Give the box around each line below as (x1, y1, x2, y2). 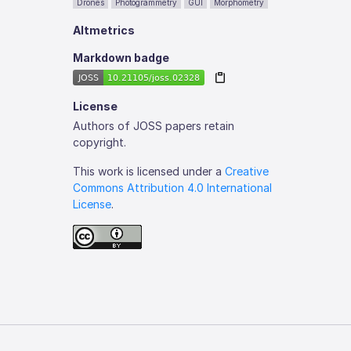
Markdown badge (73, 50, 170, 64)
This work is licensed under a (73, 164, 226, 178)
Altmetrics (73, 24, 136, 37)
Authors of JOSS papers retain (73, 118, 235, 132)
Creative (225, 164, 270, 178)
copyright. (73, 135, 127, 149)
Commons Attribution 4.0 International (73, 180, 273, 194)
